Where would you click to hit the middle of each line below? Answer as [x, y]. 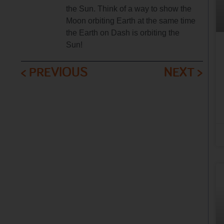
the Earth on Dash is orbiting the [123, 32]
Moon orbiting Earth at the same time [131, 20]
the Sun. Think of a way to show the [129, 8]
